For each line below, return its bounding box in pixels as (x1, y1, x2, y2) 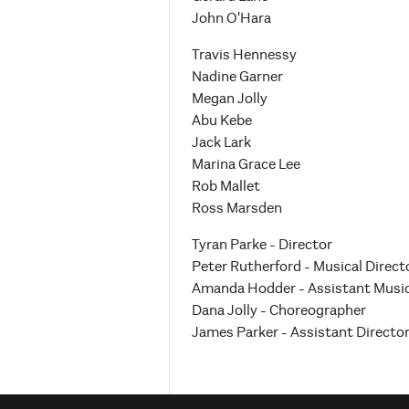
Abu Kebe (192, 112, 252, 130)
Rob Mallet (192, 178, 263, 195)
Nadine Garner (192, 68, 283, 86)
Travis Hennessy (192, 47, 297, 64)
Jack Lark (192, 134, 251, 152)
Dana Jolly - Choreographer (192, 302, 366, 320)
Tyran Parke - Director (192, 236, 332, 254)
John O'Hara (192, 10, 271, 27)
